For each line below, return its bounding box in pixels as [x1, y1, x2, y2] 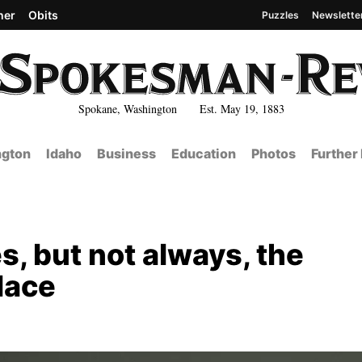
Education [170, 145, 236, 162]
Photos [250, 145, 296, 162]
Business [96, 145, 156, 162]
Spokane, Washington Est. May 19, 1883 [78, 100, 284, 116]
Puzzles [262, 8, 299, 21]
